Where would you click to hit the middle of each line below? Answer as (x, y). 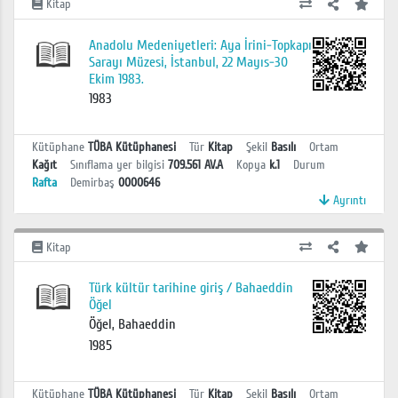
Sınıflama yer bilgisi (117, 164)
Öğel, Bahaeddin (132, 325)
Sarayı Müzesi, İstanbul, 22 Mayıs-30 (188, 62)
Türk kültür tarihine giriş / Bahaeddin (191, 288)
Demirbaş (92, 182)
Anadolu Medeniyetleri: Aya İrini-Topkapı (200, 45)
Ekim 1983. (116, 79)
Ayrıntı (348, 200)
